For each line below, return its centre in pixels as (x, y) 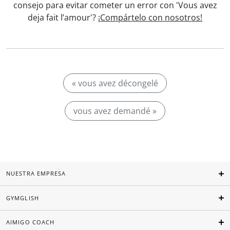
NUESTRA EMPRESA (36, 174)
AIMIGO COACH (31, 222)
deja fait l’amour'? (63, 17)
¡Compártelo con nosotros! (150, 17)
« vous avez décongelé (115, 83)
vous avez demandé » (115, 111)
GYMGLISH (23, 198)
